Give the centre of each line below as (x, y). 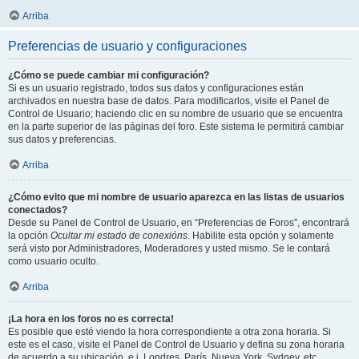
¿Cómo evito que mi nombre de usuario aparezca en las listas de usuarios (176, 197)
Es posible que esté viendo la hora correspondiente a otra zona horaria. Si (169, 332)
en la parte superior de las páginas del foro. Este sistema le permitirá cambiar (176, 127)
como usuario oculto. (53, 261)
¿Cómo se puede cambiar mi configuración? (109, 75)
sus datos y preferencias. (62, 139)
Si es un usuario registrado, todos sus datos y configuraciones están (156, 88)
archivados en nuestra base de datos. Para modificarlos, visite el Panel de (169, 101)
